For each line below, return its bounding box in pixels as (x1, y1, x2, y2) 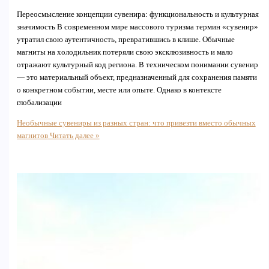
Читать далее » (47, 131, 100, 141)
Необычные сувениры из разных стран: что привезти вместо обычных (16, 119, 256, 128)
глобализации (16, 98, 62, 107)
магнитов (16, 131, 48, 141)
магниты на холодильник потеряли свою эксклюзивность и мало (16, 48, 233, 57)
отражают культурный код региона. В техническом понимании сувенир (16, 61, 258, 70)
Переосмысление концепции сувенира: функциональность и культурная (16, 10, 259, 19)
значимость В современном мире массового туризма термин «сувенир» (16, 23, 258, 32)
